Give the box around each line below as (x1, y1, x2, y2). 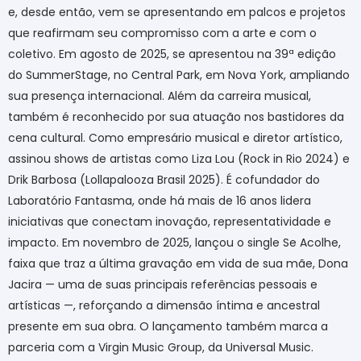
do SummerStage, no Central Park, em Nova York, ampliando (8, 67, 350, 84)
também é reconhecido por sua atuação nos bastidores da (8, 109, 344, 126)
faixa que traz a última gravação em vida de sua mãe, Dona (8, 255, 348, 272)
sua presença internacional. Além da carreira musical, (8, 88, 311, 105)
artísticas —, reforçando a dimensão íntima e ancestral (8, 297, 320, 314)
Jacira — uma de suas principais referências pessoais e (8, 276, 317, 293)
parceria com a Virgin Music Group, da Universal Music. (8, 339, 313, 356)
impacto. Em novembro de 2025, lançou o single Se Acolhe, (8, 234, 341, 251)
